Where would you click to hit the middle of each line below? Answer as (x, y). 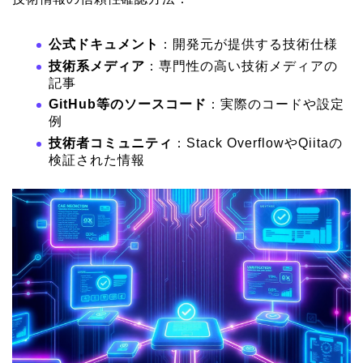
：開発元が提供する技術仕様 (248, 44)
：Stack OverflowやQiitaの (258, 143)
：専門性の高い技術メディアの (241, 66)
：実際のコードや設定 (275, 105)
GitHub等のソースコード (128, 105)
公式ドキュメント (104, 44)
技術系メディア (97, 66)
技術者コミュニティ (111, 143)
